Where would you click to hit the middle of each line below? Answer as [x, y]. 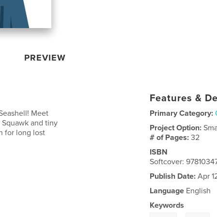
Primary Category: [182, 113]
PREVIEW [45, 57]
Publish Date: [173, 176]
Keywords [167, 205]
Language [167, 191]
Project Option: [177, 128]
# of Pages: [170, 137]
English [198, 191]
